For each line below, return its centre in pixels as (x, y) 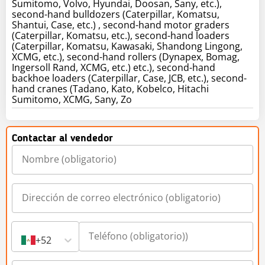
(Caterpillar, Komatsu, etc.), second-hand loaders (121, 35)
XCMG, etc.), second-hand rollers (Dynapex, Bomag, (126, 56)
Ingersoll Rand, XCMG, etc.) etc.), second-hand (114, 67)
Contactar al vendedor (62, 138)
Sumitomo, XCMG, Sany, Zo (72, 99)
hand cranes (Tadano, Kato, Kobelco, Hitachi (110, 88)
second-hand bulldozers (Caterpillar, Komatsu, (116, 14)
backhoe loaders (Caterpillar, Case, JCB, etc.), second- (129, 78)
